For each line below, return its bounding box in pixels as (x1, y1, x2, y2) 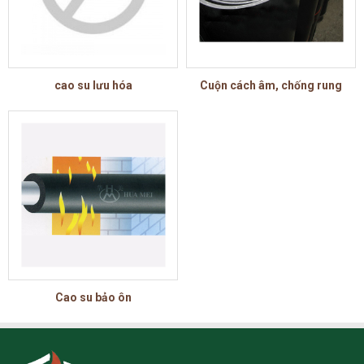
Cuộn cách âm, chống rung (200, 78, 342, 92)
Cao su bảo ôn (54, 290, 132, 304)
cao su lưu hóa (54, 78, 132, 92)
